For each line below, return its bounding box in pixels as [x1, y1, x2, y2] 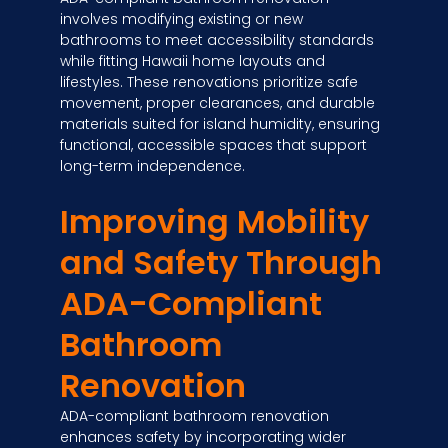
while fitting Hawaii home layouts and [60, 50, 325, 71]
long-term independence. [60, 155, 245, 176]
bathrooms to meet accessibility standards [60, 29, 374, 50]
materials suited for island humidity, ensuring [60, 113, 380, 134]
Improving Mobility [60, 199, 369, 245]
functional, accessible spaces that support [60, 134, 367, 155]
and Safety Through [60, 240, 382, 286]
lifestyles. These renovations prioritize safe [60, 71, 358, 92]
